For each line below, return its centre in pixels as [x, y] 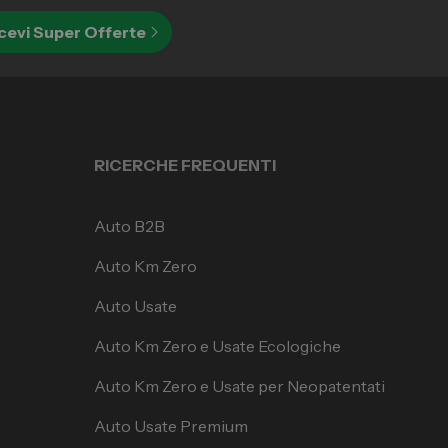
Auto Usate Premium [170, 425]
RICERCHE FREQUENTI [184, 164]
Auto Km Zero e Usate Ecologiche [217, 345]
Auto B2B [129, 225]
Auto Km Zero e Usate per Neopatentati [239, 385]
